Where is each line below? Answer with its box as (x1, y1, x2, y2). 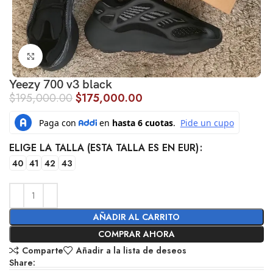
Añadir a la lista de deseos (76, 244, 186, 257)
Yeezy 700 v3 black (9, 77, 113, 93)
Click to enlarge (43, 51, 101, 62)
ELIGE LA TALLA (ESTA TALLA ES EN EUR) (9, 141, 199, 155)
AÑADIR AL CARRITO (93, 211, 180, 224)
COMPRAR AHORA (98, 228, 175, 241)
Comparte (21, 244, 63, 257)
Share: (9, 257, 36, 269)
